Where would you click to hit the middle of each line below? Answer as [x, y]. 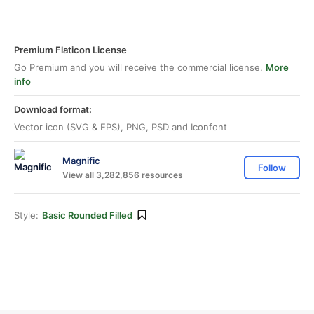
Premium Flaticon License [70, 50]
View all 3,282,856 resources [123, 175]
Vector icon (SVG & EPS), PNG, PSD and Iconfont [121, 127]
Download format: [53, 109]
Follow [272, 168]
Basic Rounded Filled [87, 215]
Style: [26, 215]
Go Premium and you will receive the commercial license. [140, 67]
